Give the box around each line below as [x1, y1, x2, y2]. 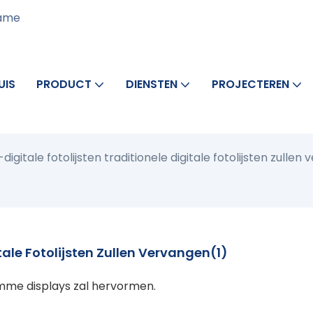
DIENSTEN [125, 76, 177, 92]
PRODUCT [36, 76, 92, 92]
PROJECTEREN [211, 76, 289, 92]
